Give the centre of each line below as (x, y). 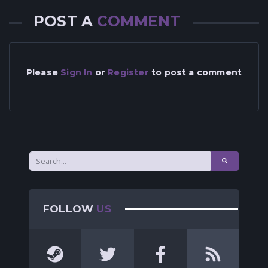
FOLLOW (70, 208)
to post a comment (195, 72)
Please (43, 72)
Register (128, 72)
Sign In (77, 72)
